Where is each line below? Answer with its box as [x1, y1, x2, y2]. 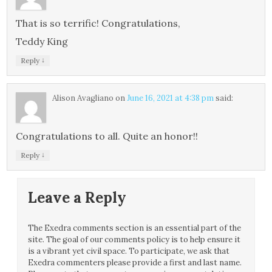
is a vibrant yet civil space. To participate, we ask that [28, 246, 230, 257]
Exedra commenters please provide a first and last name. [28, 257, 242, 268]
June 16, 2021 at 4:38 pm [127, 93, 214, 104]
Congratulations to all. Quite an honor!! [16, 130, 199, 143]
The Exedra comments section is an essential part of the [28, 223, 242, 234]
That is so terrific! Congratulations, [16, 17, 181, 30]
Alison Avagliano [52, 93, 114, 104]
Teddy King [16, 35, 69, 48]
